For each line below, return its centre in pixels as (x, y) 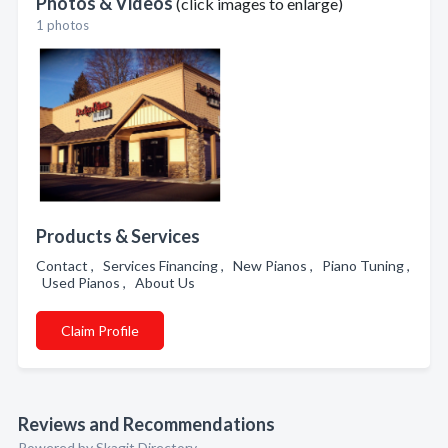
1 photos (62, 25)
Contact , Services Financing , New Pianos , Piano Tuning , (223, 265)
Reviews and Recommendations (146, 424)
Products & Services (118, 236)
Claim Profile (100, 330)
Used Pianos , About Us (118, 282)
